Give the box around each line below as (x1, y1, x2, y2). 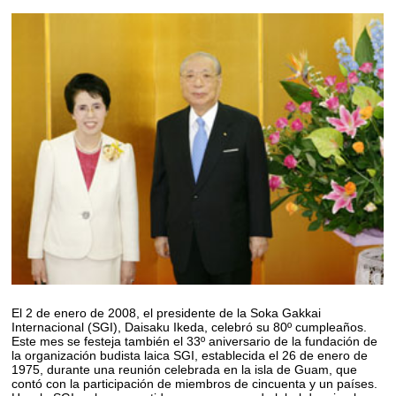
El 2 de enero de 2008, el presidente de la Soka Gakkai (11, 305, 322, 320)
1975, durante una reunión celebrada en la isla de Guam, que (11, 362, 358, 377)
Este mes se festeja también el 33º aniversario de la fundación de (11, 333, 378, 348)
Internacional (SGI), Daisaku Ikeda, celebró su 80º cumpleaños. (11, 319, 368, 334)
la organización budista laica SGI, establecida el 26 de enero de (11, 347, 369, 362)
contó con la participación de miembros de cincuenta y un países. (11, 376, 378, 391)
